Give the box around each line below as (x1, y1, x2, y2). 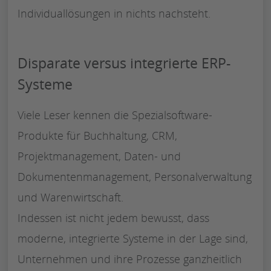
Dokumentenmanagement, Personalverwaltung (18, 169, 252, 184)
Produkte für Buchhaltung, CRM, (18, 128, 177, 143)
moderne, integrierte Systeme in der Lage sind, (18, 230, 248, 246)
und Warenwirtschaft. (18, 189, 123, 204)
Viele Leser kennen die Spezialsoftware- (18, 107, 212, 122)
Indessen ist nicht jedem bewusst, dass (18, 210, 209, 225)
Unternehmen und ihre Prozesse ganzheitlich (18, 251, 242, 266)
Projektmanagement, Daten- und (18, 148, 181, 163)
